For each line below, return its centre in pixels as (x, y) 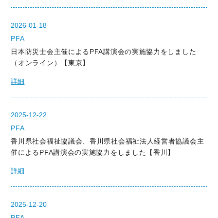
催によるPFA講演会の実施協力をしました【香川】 (93, 152)
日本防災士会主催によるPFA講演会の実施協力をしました (104, 52)
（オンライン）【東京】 (50, 63)
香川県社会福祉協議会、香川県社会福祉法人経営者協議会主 (108, 141)
